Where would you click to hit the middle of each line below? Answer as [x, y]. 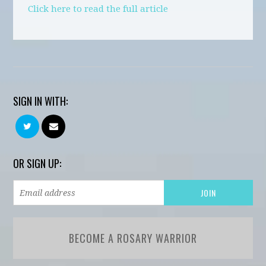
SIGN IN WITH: [41, 101]
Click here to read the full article [98, 9]
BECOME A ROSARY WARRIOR [133, 238]
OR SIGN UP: [37, 163]
